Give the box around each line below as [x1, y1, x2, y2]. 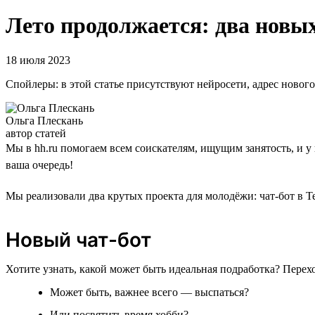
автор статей [6, 127, 66, 139]
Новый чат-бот [6, 227, 151, 252]
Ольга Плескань [6, 114, 83, 127]
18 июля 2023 [6, 53, 70, 66]
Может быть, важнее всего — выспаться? [50, 285, 249, 298]
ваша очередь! [6, 158, 73, 171]
